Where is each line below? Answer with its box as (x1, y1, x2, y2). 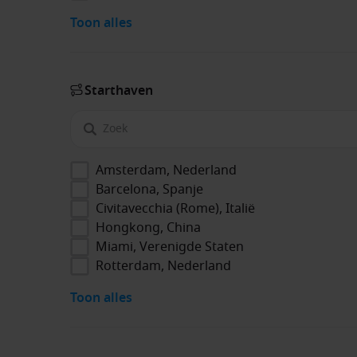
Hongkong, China (96, 218, 201, 237)
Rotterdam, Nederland (96, 256, 231, 276)
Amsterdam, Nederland (96, 160, 237, 180)
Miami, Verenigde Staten (96, 237, 244, 257)
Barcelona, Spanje (96, 179, 203, 199)
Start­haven (84, 80, 153, 100)
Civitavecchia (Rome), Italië (96, 198, 255, 218)
